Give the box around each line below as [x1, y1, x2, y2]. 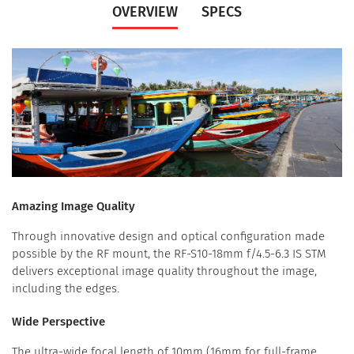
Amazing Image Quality [12, 199, 135, 214]
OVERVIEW [112, 3, 178, 21]
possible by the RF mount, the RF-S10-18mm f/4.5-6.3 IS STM [12, 247, 326, 262]
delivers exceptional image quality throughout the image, [12, 264, 317, 279]
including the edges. [12, 281, 119, 296]
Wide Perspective [12, 314, 105, 330]
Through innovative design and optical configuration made [12, 229, 325, 244]
